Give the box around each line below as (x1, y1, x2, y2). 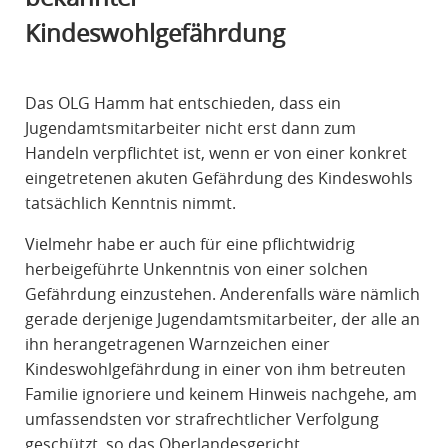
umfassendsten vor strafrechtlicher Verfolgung (24, 408, 379, 431)
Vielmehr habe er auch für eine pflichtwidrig (24, 233, 355, 256)
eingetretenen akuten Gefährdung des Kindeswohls (24, 167, 413, 190)
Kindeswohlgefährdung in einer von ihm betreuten (24, 358, 406, 381)
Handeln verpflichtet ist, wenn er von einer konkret (24, 142, 407, 165)
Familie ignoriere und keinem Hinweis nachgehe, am (24, 383, 417, 406)
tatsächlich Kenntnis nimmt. (24, 192, 236, 215)
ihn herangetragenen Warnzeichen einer (24, 333, 330, 356)
